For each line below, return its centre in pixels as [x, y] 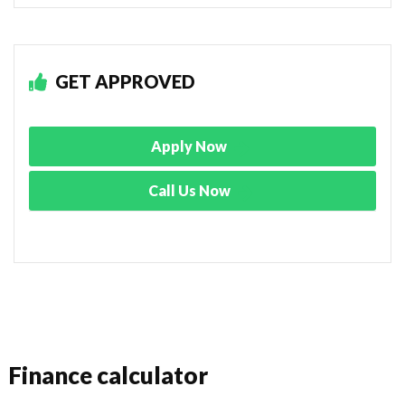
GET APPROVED [123, 81]
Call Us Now [190, 190]
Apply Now [190, 146]
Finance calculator [108, 375]
